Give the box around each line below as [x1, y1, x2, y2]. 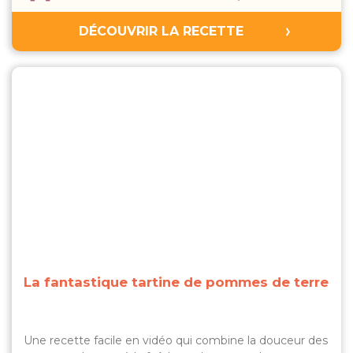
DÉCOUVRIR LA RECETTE [78, 24, 243, 39]
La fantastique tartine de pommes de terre [24, 274, 329, 290]
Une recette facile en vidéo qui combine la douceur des [24, 333, 328, 347]
